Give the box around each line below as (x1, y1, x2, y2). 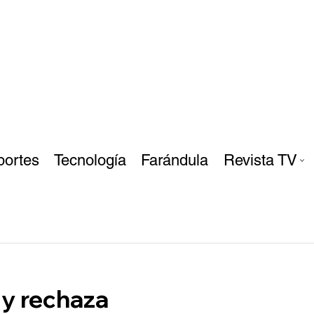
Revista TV (223, 151, 297, 170)
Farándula (141, 151, 209, 170)
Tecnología (54, 151, 127, 170)
